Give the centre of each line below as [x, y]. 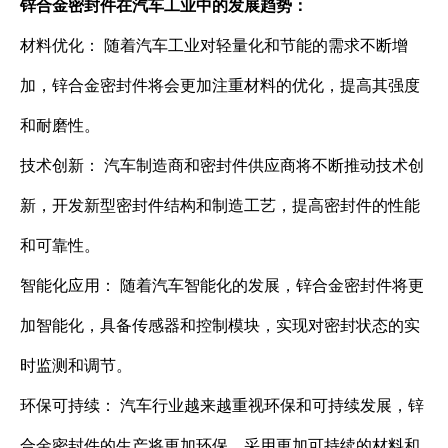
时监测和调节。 [76, 365]
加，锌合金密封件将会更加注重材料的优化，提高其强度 [220, 85]
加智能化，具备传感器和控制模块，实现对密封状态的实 [220, 325]
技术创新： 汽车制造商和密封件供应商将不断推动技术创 [222, 165]
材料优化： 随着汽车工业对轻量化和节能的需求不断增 [214, 45]
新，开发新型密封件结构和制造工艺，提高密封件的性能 [220, 205]
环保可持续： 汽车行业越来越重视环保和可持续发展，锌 [222, 405]
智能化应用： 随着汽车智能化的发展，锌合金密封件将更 [222, 285]
